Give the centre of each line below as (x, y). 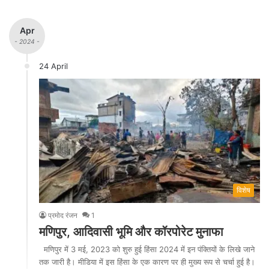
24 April (53, 66)
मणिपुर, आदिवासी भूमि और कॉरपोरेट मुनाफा (131, 232)
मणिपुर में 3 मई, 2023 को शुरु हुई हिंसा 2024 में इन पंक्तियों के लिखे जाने (147, 249)
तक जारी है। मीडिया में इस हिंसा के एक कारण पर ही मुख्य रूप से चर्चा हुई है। (147, 262)
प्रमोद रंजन (63, 216)
